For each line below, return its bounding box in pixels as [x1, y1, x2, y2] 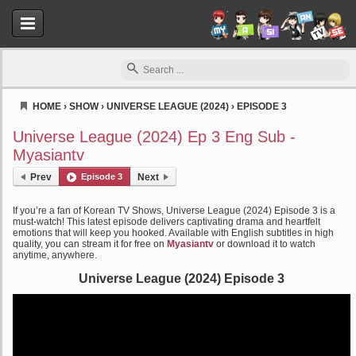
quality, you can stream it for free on [13, 238, 167, 250]
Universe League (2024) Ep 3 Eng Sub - [13, 128, 296, 145]
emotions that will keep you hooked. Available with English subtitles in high [13, 227, 334, 238]
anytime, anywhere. [13, 250, 97, 261]
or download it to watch [214, 238, 315, 250]
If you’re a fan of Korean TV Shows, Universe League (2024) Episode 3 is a [13, 205, 335, 216]
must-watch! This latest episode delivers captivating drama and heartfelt [13, 216, 320, 227]
